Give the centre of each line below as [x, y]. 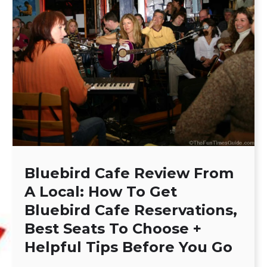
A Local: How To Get [100, 191]
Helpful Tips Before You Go [128, 247]
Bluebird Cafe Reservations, [131, 210]
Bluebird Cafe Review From [129, 173]
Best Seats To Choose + [113, 228]
